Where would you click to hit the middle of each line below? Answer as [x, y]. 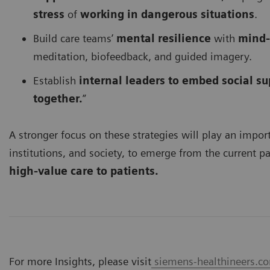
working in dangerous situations [166, 14]
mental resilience [164, 39]
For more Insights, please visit [80, 262]
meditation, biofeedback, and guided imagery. [143, 57]
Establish [56, 81]
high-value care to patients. [84, 171]
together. [58, 99]
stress [50, 14]
